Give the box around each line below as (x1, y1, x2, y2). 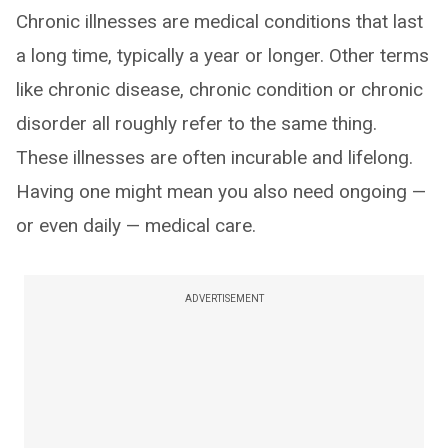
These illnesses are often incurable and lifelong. (16, 146, 413, 169)
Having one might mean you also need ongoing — (16, 180, 426, 203)
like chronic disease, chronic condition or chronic (16, 78, 423, 101)
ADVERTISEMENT (184, 293, 264, 304)
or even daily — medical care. (16, 214, 256, 237)
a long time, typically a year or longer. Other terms (16, 44, 429, 67)
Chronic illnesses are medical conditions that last (16, 10, 423, 33)
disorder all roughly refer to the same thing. (16, 112, 377, 135)
